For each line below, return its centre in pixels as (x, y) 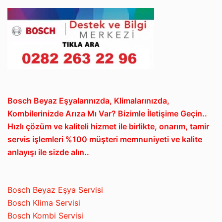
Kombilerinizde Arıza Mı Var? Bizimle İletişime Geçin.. (107, 113)
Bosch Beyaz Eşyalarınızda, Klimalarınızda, (88, 100)
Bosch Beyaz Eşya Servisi (55, 190)
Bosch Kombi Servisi (45, 215)
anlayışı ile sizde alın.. (48, 152)
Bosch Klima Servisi (44, 202)
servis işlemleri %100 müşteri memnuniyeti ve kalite (105, 139)
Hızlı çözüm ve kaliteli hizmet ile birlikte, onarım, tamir (108, 126)
